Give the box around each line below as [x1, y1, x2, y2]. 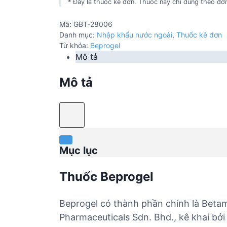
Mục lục [59, 144, 98, 157]
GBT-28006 [73, 20, 112, 29]
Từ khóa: [59, 41, 90, 50]
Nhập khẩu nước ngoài [97, 30, 172, 40]
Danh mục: [59, 30, 97, 40]
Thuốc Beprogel [59, 169, 154, 184]
